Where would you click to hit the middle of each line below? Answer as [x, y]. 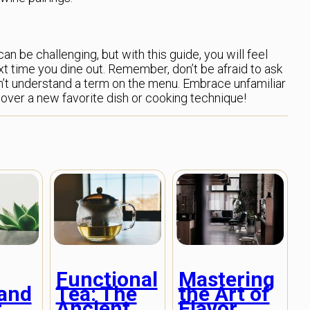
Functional [107, 279]
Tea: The [96, 293]
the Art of [224, 293]
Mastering [226, 279]
